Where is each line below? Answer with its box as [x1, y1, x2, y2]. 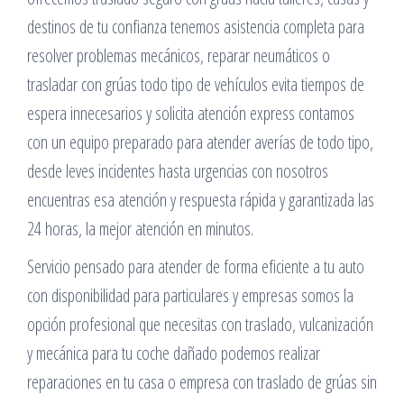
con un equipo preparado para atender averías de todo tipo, [27, 130, 373, 154]
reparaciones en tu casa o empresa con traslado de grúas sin [27, 370, 377, 394]
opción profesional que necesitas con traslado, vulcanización [27, 312, 373, 336]
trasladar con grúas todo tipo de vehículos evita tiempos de [27, 72, 364, 96]
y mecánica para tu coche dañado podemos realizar [27, 341, 320, 365]
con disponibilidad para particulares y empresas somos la [27, 283, 353, 308]
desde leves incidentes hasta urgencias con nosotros [27, 159, 328, 183]
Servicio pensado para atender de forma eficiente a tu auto [27, 254, 364, 279]
